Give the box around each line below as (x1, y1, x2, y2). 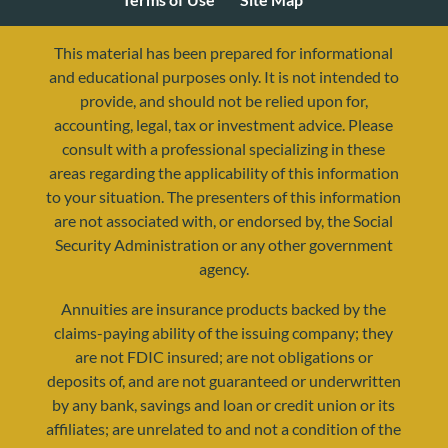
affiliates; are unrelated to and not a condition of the (46, 419, 402, 438)
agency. (198, 259, 249, 278)
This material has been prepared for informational (54, 43, 394, 62)
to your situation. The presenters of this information (46, 187, 402, 206)
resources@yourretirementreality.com (87, 295, 368, 315)
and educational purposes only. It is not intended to (48, 67, 399, 86)
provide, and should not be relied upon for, (79, 91, 368, 110)
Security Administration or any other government (54, 235, 393, 254)
